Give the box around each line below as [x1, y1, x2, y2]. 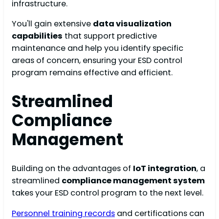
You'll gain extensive [12, 18, 93, 29]
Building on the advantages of [12, 163, 133, 175]
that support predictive [63, 30, 157, 42]
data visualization [93, 18, 172, 29]
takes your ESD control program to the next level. [12, 187, 203, 199]
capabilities [12, 30, 63, 42]
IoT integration [133, 163, 197, 175]
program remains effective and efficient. [12, 66, 173, 78]
